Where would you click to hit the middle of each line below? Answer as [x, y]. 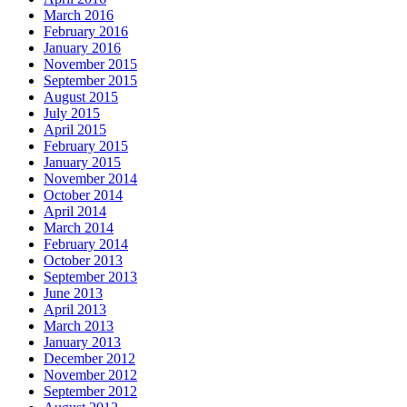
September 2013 [90, 277]
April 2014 [75, 212]
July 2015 [72, 114]
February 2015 [86, 146]
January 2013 [82, 342]
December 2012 [89, 359]
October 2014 [83, 195]
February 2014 [86, 244]
